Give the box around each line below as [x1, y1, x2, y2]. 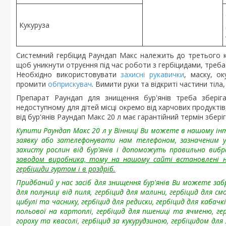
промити [16, 79, 48, 89]
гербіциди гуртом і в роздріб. [16, 164, 116, 174]
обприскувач [48, 79, 92, 89]
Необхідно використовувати [16, 70, 121, 79]
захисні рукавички [121, 70, 185, 79]
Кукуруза [19, 20, 49, 30]
